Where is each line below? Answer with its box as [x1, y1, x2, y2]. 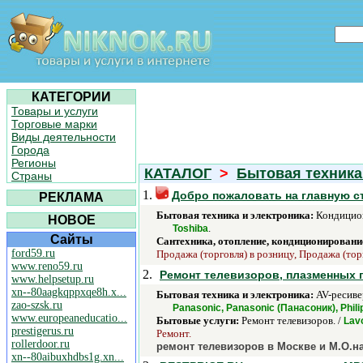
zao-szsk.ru [11, 299, 62, 311]
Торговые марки [11, 117, 97, 130]
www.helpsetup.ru [11, 273, 94, 285]
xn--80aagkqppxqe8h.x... [11, 286, 126, 298]
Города [11, 143, 49, 156]
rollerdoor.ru [11, 338, 70, 350]
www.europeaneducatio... [11, 312, 127, 324]
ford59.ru [11, 247, 55, 259]
